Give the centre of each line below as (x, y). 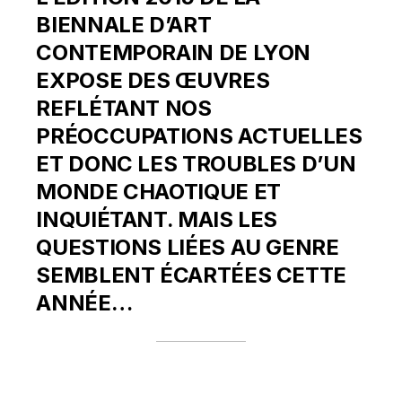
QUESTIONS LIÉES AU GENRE (188, 247)
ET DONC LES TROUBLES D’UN (196, 164)
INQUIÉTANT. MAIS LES (157, 219)
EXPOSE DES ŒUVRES (153, 80)
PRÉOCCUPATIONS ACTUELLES (199, 136)
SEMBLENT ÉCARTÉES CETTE (192, 275)
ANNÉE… (84, 303)
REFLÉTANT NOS (124, 108)
